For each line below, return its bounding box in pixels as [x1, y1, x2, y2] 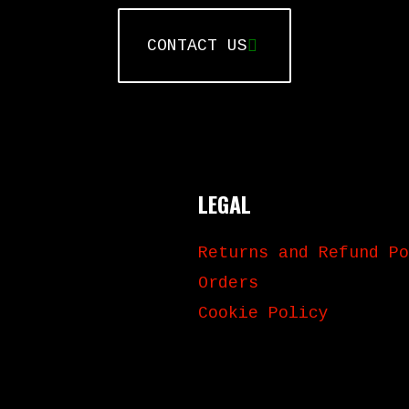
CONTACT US [147, 36, 247, 55]
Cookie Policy [198, 303, 329, 322]
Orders [198, 273, 258, 292]
